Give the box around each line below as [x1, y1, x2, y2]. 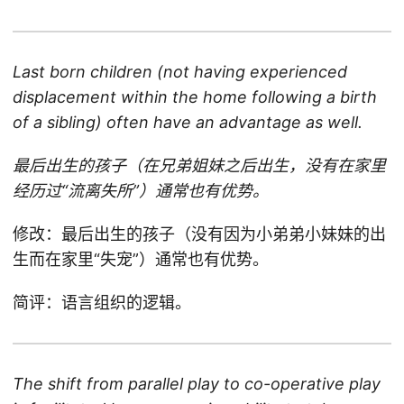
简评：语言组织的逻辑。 [13, 293, 191, 312]
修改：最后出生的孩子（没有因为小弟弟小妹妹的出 [13, 225, 386, 243]
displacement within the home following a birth [13, 87, 377, 106]
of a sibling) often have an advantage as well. [13, 113, 363, 132]
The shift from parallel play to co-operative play [13, 374, 381, 393]
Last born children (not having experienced [13, 62, 347, 81]
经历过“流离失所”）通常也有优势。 [13, 181, 269, 200]
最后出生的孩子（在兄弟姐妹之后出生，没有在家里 [13, 156, 386, 175]
